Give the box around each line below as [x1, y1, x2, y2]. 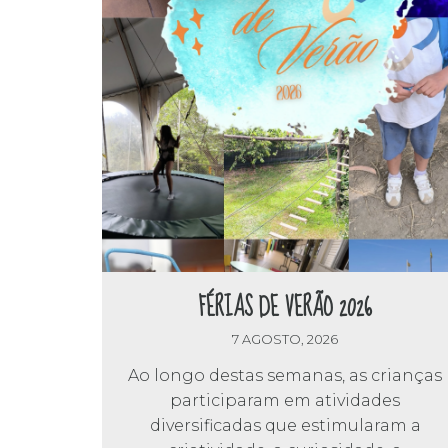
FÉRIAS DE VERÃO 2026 [198, 285, 373, 330]
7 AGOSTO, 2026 [232, 332, 339, 348]
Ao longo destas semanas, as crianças [128, 366, 443, 386]
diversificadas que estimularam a [149, 416, 421, 436]
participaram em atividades [170, 391, 401, 411]
